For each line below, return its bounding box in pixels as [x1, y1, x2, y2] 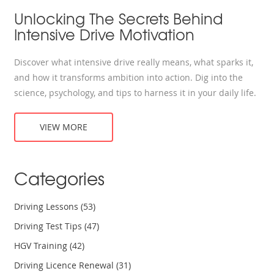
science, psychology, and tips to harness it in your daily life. [14, 87, 257, 99]
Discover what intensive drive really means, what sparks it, [14, 56, 254, 68]
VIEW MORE [40, 121, 88, 133]
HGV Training [14, 240, 70, 252]
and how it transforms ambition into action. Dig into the [14, 72, 243, 84]
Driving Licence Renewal [14, 259, 117, 272]
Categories [14, 166, 105, 191]
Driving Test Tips [14, 220, 85, 232]
